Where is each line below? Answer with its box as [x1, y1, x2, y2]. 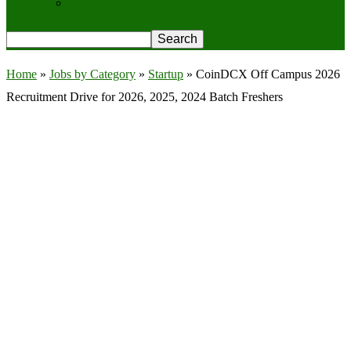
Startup [148, 67, 183, 81]
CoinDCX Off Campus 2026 [196, 67, 340, 81]
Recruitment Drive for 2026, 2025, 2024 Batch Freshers [6, 90, 283, 103]
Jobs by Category [49, 67, 136, 81]
